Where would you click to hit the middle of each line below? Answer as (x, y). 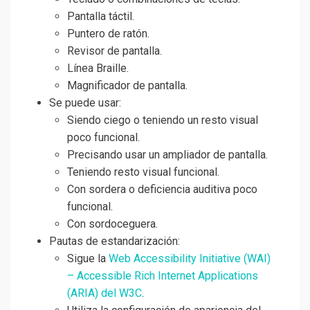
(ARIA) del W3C (104, 293)
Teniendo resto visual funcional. (143, 172)
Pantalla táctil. (101, 17)
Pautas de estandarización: (115, 241)
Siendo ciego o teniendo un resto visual (163, 120)
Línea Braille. (98, 69)
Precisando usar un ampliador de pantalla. (167, 155)
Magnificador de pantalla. (127, 86)
